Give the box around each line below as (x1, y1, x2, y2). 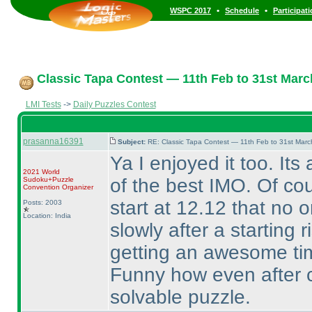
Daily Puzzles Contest (72, 100, 156, 109)
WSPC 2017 (170, 6, 211, 15)
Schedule (225, 6, 259, 15)
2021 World (22, 168, 60, 175)
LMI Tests (25, 100, 61, 109)
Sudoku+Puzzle (22, 175, 74, 183)
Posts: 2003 (22, 198, 62, 206)
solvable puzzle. (109, 286, 251, 308)
